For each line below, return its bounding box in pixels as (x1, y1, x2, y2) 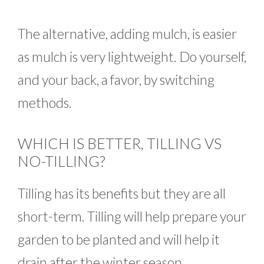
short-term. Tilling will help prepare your (18, 208, 246, 225)
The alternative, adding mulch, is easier (18, 25, 237, 42)
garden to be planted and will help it (18, 231, 220, 248)
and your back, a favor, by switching (18, 71, 214, 88)
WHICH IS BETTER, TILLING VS (18, 134, 222, 153)
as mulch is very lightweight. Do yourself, (18, 48, 246, 65)
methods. (18, 94, 72, 111)
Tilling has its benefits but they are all (18, 185, 226, 202)
